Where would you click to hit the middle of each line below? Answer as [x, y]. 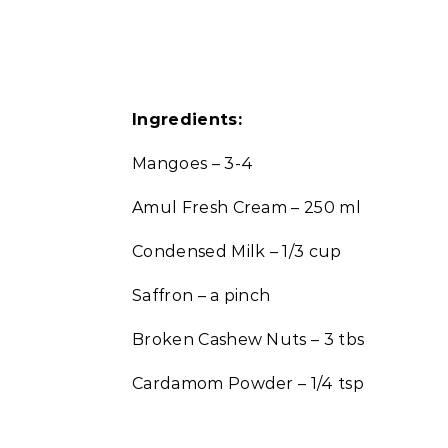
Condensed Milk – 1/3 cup [237, 251]
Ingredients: [187, 119]
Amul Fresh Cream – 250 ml [246, 207]
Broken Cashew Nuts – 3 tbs [248, 339]
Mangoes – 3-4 [193, 163]
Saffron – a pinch [201, 295]
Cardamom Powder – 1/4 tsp [248, 383]
